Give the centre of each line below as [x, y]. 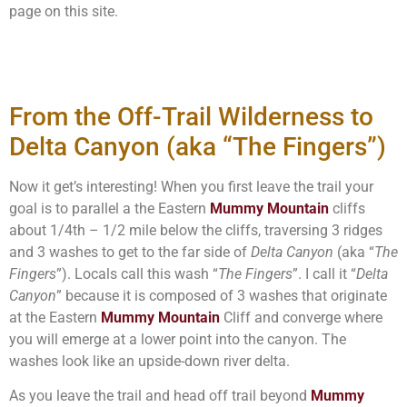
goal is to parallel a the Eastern [109, 208]
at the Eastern [55, 317]
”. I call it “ [324, 273]
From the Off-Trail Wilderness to [191, 116]
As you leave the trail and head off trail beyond [160, 396]
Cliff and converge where [301, 317]
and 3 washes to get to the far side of [130, 252]
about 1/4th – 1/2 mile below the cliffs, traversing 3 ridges [196, 230]
